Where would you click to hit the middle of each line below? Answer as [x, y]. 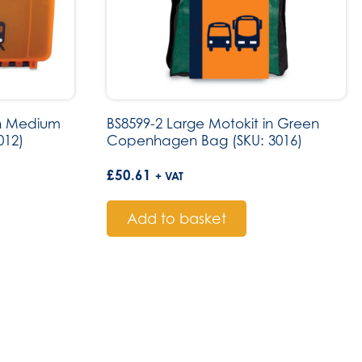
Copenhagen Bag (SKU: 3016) [204, 141]
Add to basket [177, 219]
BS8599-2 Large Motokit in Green [213, 124]
